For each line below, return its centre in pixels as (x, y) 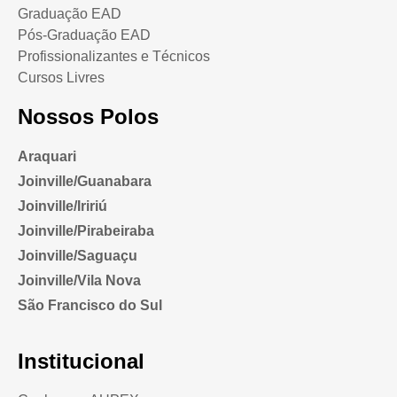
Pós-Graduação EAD (84, 35)
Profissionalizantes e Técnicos (114, 56)
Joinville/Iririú (62, 206)
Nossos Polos (88, 116)
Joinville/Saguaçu (78, 255)
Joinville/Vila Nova (79, 280)
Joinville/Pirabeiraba (86, 230)
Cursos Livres (61, 77)
